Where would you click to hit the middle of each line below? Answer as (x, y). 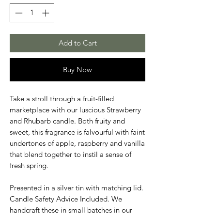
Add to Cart (77, 43)
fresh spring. (29, 165)
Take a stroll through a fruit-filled (62, 98)
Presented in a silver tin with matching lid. (77, 187)
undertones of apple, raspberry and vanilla (77, 143)
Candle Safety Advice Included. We (66, 199)
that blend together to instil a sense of (70, 154)
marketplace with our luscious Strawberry (75, 109)
